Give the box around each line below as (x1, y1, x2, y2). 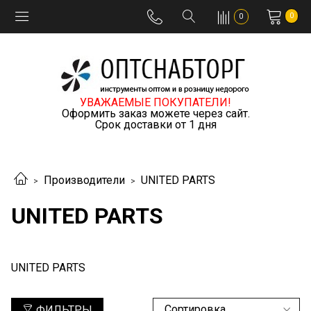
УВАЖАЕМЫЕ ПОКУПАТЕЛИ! (80, 96, 231, 109)
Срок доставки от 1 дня (94, 118, 217, 131)
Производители (44, 174, 125, 187)
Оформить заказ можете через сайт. (61, 107, 250, 120)
